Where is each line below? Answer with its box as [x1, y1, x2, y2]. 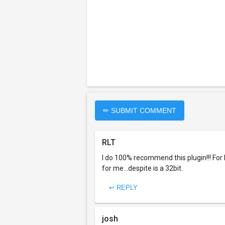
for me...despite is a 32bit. [102, 164, 183, 172]
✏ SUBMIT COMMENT [103, 106, 176, 115]
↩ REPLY [109, 183, 138, 191]
